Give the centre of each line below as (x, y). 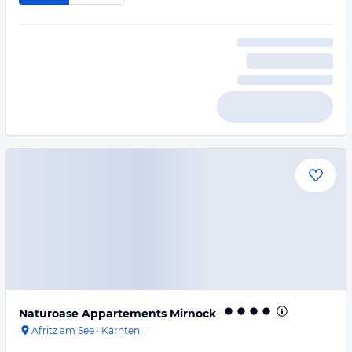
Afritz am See (63, 330)
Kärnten (121, 330)
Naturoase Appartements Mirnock (117, 313)
